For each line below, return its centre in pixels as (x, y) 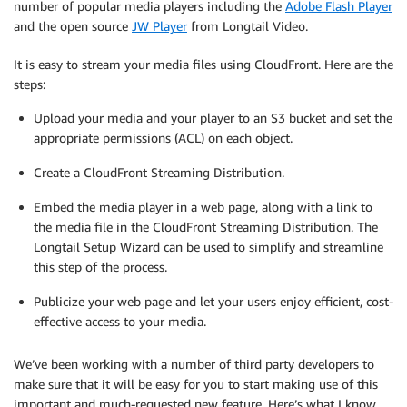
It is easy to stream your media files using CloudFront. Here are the (203, 64)
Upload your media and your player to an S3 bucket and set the (213, 118)
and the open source (73, 26)
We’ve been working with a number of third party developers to (194, 364)
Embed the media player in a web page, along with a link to (203, 207)
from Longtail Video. (248, 26)
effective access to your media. (120, 321)
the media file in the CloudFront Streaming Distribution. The (206, 227)
